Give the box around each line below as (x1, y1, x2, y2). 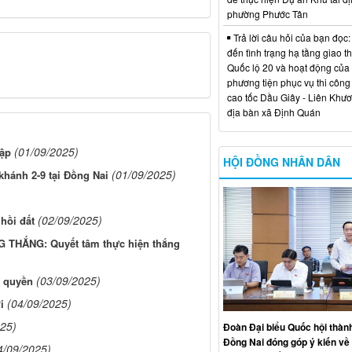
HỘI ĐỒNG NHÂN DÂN (222, 153, 340, 170)
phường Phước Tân (226, 6, 308, 20)
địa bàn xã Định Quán (226, 104, 321, 119)
